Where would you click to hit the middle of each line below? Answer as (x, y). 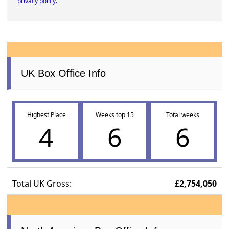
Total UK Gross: (42, 184)
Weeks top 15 (114, 115)
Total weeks (182, 115)
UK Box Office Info (64, 73)
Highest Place (46, 115)
